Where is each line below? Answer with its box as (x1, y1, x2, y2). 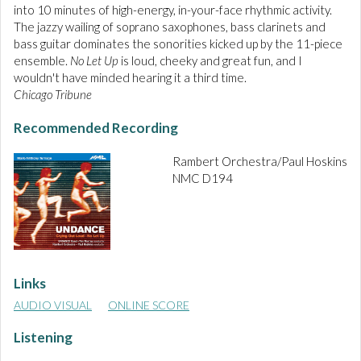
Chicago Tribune (14, 87, 92, 102)
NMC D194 (172, 171, 233, 186)
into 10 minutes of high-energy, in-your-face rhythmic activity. (14, 2, 332, 18)
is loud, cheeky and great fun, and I (118, 53, 302, 68)
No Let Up (70, 53, 118, 68)
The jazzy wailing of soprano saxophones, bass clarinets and (14, 19, 326, 35)
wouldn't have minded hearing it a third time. (14, 70, 247, 85)
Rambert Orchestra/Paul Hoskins (172, 154, 347, 169)
